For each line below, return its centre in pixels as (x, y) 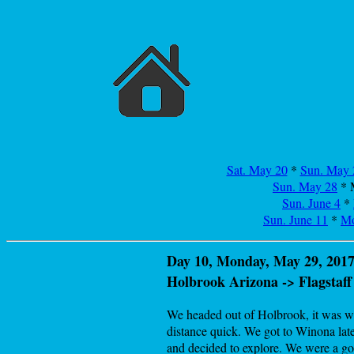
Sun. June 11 (296, 219)
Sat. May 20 (257, 169)
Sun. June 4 (311, 203)
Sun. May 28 (305, 186)
